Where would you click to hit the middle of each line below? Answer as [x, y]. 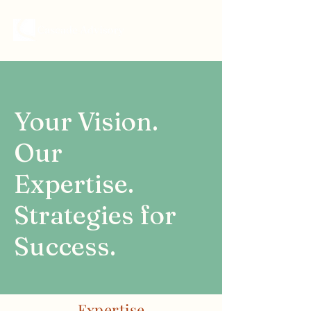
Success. [65, 246]
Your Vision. [86, 121]
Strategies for [95, 215]
